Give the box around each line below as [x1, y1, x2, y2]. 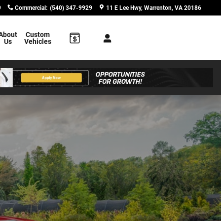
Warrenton [144, 4, 172, 11]
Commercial [15, 4, 46, 11]
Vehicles [24, 37, 51, 45]
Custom [25, 31, 50, 38]
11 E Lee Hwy [106, 4, 141, 11]
